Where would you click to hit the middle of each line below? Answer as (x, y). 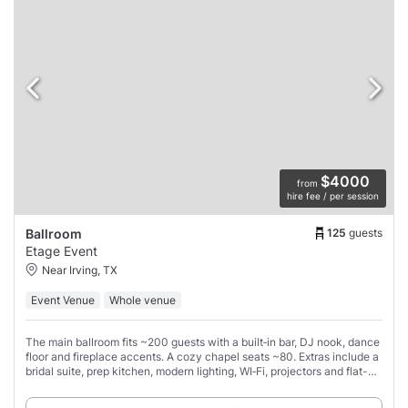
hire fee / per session (333, 196)
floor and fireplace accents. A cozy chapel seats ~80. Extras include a (202, 357)
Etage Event (61, 251)
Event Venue (63, 301)
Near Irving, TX (80, 270)
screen (43, 386)
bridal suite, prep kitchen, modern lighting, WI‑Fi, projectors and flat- (197, 372)
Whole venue (143, 301)
